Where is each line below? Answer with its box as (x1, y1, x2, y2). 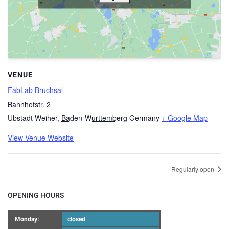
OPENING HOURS (8, 191, 64, 200)
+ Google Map (162, 112, 208, 123)
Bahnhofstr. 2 (8, 99, 51, 110)
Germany (129, 112, 159, 123)
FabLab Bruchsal (8, 85, 63, 96)
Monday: (15, 216, 39, 223)
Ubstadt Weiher (8, 112, 57, 123)
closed (67, 216, 85, 223)
